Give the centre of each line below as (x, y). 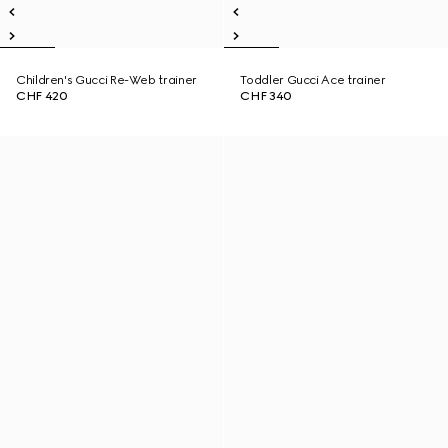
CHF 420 (42, 96)
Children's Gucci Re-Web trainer (106, 80)
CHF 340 (266, 96)
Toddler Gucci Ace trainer (313, 80)
